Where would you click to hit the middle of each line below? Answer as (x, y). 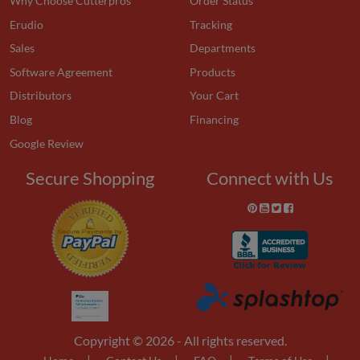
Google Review (47, 143)
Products (213, 72)
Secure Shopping (90, 178)
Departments (223, 48)
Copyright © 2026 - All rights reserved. (180, 340)
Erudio (27, 24)
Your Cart (214, 96)
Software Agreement (61, 72)
